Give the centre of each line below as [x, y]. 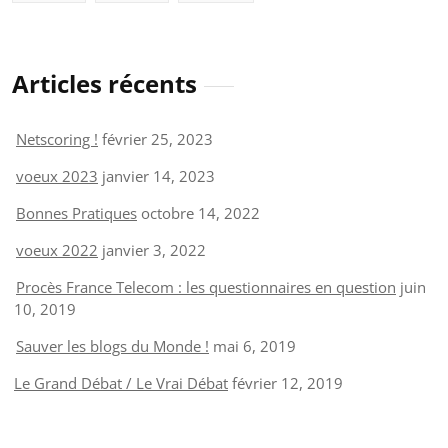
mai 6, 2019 [254, 345]
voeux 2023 [57, 175]
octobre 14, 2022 [200, 212]
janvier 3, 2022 [154, 249]
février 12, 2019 [287, 382]
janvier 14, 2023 [158, 175]
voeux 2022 [57, 249]
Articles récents [104, 83]
